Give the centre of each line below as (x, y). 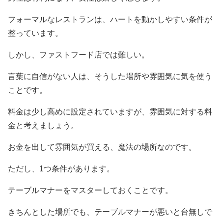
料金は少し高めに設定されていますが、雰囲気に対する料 (110, 112)
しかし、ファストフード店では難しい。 (79, 55)
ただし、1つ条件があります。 (61, 169)
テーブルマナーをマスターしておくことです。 (90, 191)
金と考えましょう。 (43, 126)
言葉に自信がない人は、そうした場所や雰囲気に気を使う (110, 77)
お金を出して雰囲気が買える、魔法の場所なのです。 (102, 147)
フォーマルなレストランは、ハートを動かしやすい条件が (110, 20)
